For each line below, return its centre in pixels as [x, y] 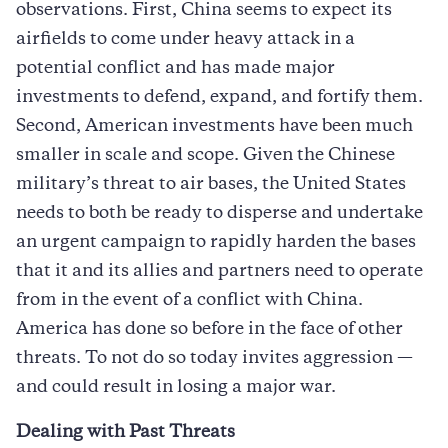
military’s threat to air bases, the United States [211, 184]
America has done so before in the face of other [209, 329]
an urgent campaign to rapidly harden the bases [216, 242]
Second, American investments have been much [214, 126]
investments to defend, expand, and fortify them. [219, 97]
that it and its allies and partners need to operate [219, 271]
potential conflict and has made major [175, 68]
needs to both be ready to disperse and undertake [219, 213]
